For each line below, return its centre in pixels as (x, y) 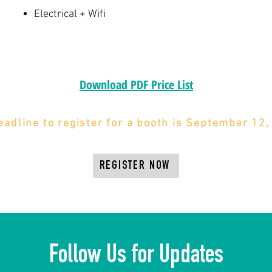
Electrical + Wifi (70, 14)
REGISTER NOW (135, 166)
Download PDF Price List (136, 85)
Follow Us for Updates (136, 257)
